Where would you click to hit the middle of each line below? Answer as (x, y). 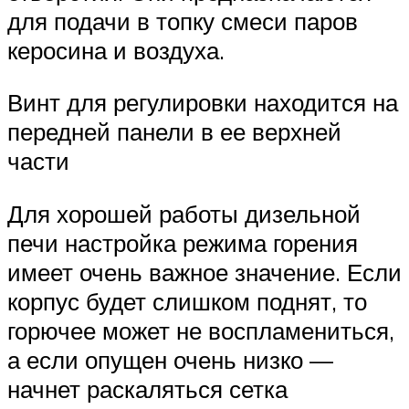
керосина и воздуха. (116, 50)
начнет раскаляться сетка (147, 389)
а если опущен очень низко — (170, 360)
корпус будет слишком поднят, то (187, 302)
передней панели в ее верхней (174, 132)
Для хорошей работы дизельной (184, 214)
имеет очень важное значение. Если (204, 273)
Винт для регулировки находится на (203, 103)
